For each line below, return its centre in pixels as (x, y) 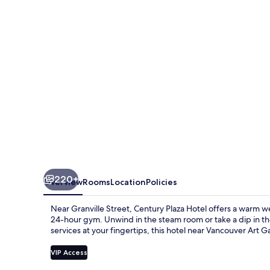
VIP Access (69, 252)
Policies (162, 182)
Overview (63, 182)
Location (128, 182)
